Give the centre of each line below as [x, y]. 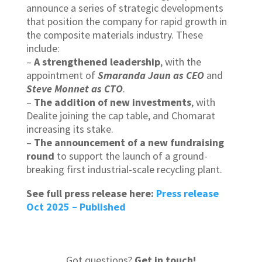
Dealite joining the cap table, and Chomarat [120, 116]
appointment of [62, 75]
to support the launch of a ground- [131, 156]
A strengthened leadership [97, 62]
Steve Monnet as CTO [74, 89]
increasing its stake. [70, 129]
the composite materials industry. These [114, 35]
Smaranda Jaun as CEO [151, 75]
